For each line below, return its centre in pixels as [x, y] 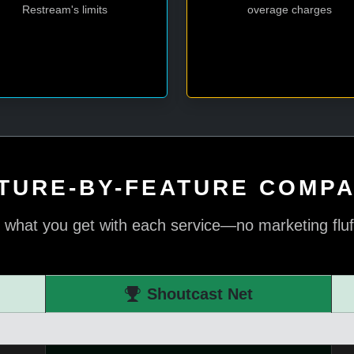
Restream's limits [64, 9]
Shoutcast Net [200, 294]
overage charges [290, 9]
